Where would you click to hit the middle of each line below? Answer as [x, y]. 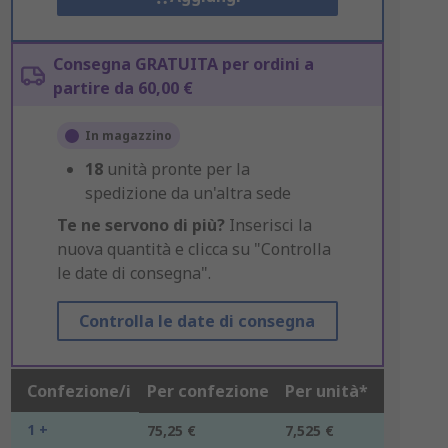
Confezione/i [78, 391]
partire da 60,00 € [122, 88]
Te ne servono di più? [140, 225]
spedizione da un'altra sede [187, 193]
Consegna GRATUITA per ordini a [183, 64]
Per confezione [207, 391]
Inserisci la [268, 225]
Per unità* [326, 391]
